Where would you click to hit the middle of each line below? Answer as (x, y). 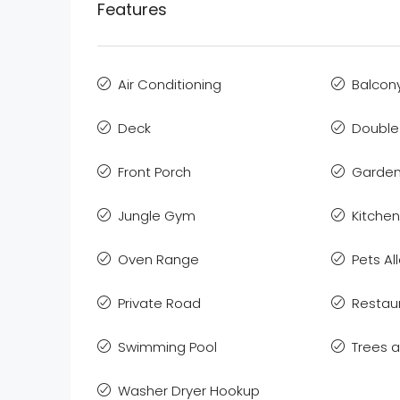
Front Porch (154, 172)
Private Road (159, 304)
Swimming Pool (167, 347)
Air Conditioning (170, 85)
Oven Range (158, 260)
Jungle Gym (157, 216)
